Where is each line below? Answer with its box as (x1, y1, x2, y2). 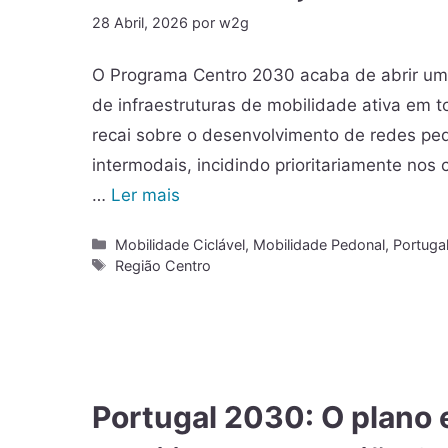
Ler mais (111, 185, 180, 206)
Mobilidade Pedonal (253, 235, 386, 253)
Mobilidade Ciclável (115, 235, 246, 253)
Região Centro (115, 256, 212, 274)
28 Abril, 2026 (92, 14, 188, 32)
